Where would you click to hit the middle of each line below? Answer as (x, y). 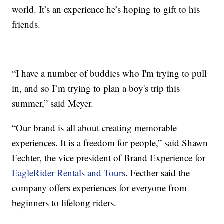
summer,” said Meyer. (53, 103)
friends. (26, 24)
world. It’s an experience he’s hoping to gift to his (106, 9)
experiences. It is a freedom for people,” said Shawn (110, 142)
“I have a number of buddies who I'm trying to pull (110, 73)
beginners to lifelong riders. (64, 202)
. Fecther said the (158, 172)
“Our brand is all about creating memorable (95, 127)
